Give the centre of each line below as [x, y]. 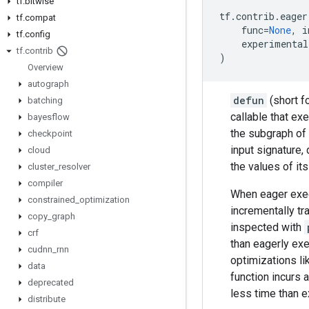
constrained [51, 200]
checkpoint [50, 133]
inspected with [267, 227]
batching [45, 100]
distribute [47, 299]
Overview [46, 67]
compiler [45, 183]
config [38, 34]
